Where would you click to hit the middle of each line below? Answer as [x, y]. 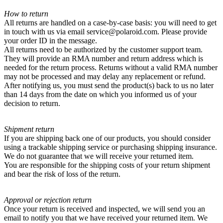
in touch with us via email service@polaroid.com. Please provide [106, 32]
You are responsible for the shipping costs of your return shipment [107, 165]
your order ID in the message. [51, 41]
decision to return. [32, 104]
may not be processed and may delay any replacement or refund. [105, 77]
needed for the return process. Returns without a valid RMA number [111, 68]
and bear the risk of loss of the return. [62, 174]
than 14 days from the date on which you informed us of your [100, 95]
